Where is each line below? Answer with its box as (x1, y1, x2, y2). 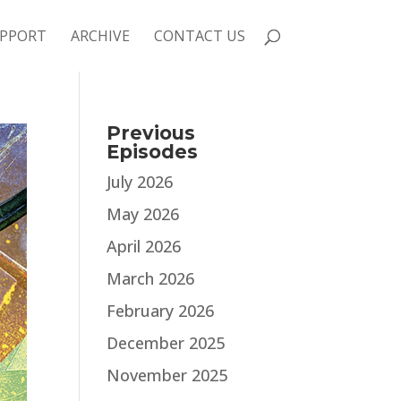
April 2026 (107, 235, 182, 257)
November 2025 (107, 364, 228, 386)
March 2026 (107, 268, 195, 289)
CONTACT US (153, 26, 245, 46)
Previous (107, 122, 196, 144)
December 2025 (107, 332, 226, 354)
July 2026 (107, 171, 174, 192)
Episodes (107, 141, 199, 163)
